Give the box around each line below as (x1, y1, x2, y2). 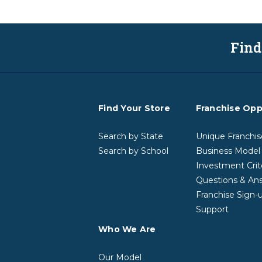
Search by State (98, 131, 163, 142)
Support (195, 204, 229, 215)
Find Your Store (98, 103, 170, 114)
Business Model (195, 146, 260, 157)
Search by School (98, 146, 168, 157)
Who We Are (98, 224, 156, 235)
